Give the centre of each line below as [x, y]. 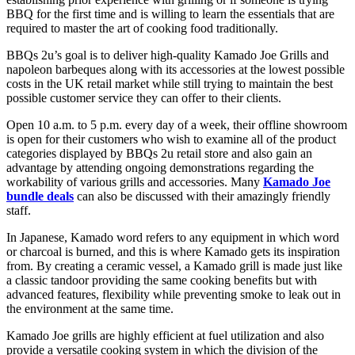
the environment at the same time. [90, 308]
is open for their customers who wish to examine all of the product [171, 139]
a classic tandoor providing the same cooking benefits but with [162, 280]
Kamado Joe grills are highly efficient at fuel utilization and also [165, 335]
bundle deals [40, 196]
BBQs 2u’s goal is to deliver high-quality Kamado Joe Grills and [168, 55]
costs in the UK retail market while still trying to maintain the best [170, 83]
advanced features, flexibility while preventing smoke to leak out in [174, 294]
